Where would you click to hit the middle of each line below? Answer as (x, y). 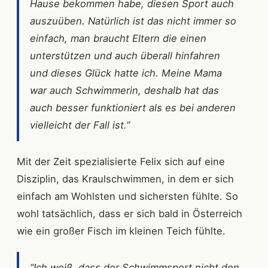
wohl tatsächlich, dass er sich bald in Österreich (130, 214)
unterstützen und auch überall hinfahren (125, 56)
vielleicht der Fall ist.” (80, 125)
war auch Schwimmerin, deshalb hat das (124, 90)
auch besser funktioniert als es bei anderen (133, 108)
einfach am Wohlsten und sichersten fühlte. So (127, 196)
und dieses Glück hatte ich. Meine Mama (126, 73)
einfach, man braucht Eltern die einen (118, 38)
